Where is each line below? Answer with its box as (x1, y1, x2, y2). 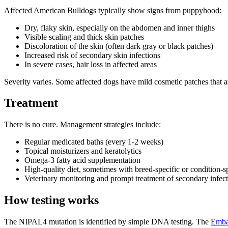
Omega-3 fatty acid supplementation (24, 156, 140, 165)
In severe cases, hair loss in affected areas (24, 60, 157, 69)
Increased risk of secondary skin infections (24, 50, 160, 60)
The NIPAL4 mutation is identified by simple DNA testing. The (4, 217, 211, 226)
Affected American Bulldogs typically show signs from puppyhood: (4, 6, 221, 15)
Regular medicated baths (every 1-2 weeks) (24, 137, 163, 147)
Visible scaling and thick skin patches (24, 32, 144, 41)
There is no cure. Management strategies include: (4, 120, 161, 129)
